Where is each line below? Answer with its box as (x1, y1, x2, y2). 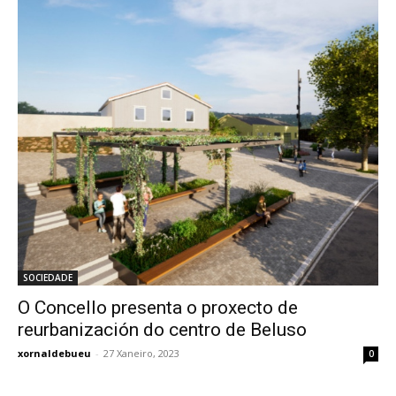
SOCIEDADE (23, 271, 72, 285)
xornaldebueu (18, 346, 91, 361)
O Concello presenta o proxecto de (18, 297, 298, 319)
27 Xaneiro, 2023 (103, 346, 179, 361)
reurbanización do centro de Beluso (18, 319, 307, 341)
